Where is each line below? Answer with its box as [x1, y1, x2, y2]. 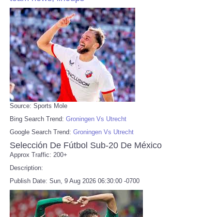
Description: [10, 164, 43, 171]
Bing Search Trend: [10, 115, 66, 123]
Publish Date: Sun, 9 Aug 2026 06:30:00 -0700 [10, 177, 139, 185]
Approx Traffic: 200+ [10, 151, 67, 158]
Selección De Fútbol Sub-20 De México [10, 140, 162, 150]
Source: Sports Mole [10, 102, 67, 109]
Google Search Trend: [10, 128, 73, 136]
